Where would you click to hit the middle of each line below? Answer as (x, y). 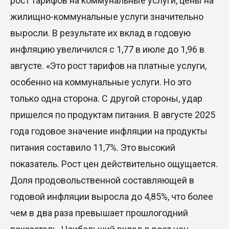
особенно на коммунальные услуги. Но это (101, 82)
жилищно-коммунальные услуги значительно (107, 17)
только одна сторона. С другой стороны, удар (106, 99)
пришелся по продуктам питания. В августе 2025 (113, 115)
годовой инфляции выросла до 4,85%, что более (112, 197)
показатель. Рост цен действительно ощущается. (114, 164)
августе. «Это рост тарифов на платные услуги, (108, 66)
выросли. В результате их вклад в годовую (100, 33)
